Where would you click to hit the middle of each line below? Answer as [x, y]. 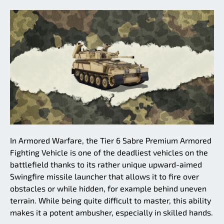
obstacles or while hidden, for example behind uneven [108, 188]
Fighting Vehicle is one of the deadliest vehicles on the [109, 152]
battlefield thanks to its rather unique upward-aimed [106, 164]
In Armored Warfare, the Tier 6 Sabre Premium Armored [111, 140]
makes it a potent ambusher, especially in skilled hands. [111, 212]
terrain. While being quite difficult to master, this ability [110, 200]
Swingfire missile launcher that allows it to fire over [104, 176]
